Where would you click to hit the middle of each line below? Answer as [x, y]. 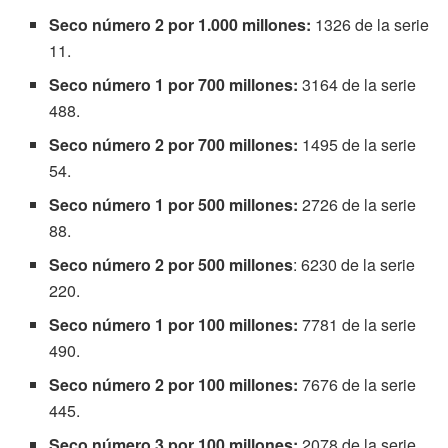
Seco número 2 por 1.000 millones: [180, 24]
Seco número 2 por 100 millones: [176, 384]
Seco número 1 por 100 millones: [176, 324]
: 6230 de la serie [354, 264]
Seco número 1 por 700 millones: [174, 84]
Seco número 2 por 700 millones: [174, 144]
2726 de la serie [359, 204]
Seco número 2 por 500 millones [171, 264]
